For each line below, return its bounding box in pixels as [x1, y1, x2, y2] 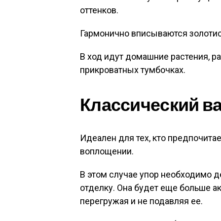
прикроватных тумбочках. [80, 65, 185, 75]
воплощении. [80, 146, 134, 156]
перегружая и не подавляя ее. [80, 196, 203, 206]
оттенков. [80, 5, 118, 15]
